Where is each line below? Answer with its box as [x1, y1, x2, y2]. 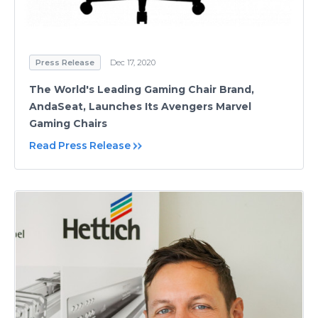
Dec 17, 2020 [110, 57, 155, 67]
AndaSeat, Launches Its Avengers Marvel [29, 99, 251, 113]
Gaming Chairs [29, 116, 107, 130]
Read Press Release [29, 138, 131, 152]
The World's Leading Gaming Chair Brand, [29, 82, 254, 96]
